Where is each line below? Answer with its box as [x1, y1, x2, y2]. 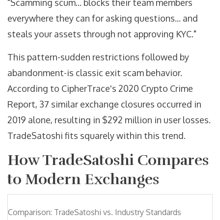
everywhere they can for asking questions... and [7, 13, 198, 24]
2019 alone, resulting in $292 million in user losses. [7, 114, 211, 126]
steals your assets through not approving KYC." [7, 28, 196, 40]
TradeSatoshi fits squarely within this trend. [7, 130, 186, 141]
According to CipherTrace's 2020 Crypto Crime [7, 83, 193, 94]
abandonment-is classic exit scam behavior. [7, 67, 182, 79]
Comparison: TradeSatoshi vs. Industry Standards [8, 207, 181, 218]
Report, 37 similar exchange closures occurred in [7, 99, 201, 110]
